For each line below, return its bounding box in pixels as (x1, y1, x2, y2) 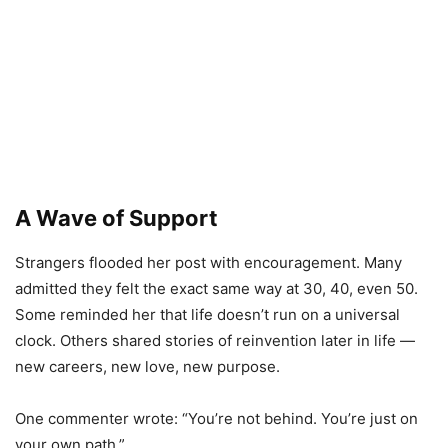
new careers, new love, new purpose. (15, 357, 280, 377)
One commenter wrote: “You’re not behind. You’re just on (15, 409, 418, 429)
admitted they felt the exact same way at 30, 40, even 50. (15, 279, 418, 299)
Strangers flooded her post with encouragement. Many (15, 253, 402, 273)
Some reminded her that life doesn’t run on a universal (15, 305, 400, 325)
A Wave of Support (15, 205, 218, 232)
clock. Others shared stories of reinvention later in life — (15, 331, 415, 351)
